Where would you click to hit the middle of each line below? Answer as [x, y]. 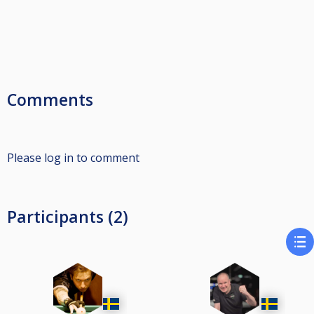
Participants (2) [68, 217]
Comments [50, 100]
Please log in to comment [73, 158]
